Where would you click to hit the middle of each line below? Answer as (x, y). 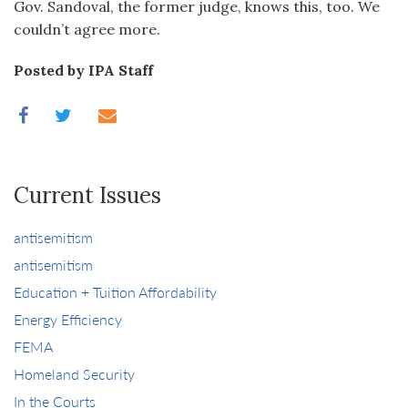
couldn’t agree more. (87, 29)
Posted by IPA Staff (83, 70)
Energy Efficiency (68, 319)
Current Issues (87, 195)
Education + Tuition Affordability (115, 292)
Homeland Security (74, 374)
